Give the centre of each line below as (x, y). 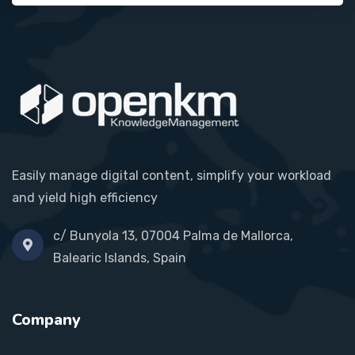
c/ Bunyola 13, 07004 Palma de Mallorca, (173, 236)
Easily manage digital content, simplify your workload (172, 176)
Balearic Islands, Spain (120, 258)
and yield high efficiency (85, 198)
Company (46, 320)
